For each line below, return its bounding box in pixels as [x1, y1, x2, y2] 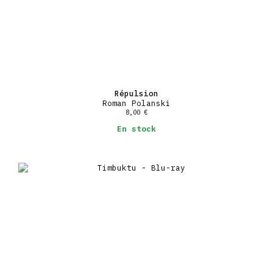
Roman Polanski [102, 97, 171, 108]
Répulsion [115, 88, 158, 98]
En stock [117, 124, 156, 134]
